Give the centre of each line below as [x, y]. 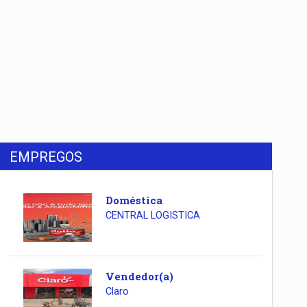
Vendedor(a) [139, 276]
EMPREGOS [46, 157]
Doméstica [134, 200]
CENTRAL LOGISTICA [152, 216]
